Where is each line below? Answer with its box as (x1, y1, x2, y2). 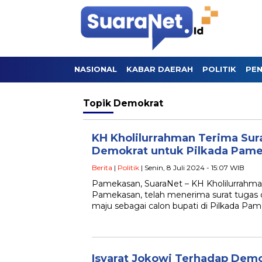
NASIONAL (74, 64, 117, 74)
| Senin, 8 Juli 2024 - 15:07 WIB (139, 163, 244, 172)
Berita (92, 163, 112, 172)
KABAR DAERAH (126, 64, 193, 74)
